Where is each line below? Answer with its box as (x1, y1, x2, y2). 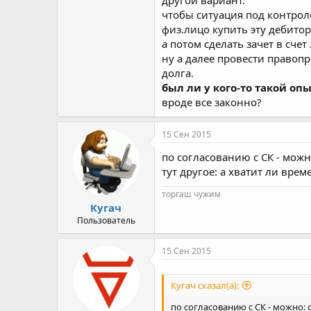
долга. (162, 65, 194, 80)
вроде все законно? (162, 94, 262, 109)
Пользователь (76, 215, 135, 226)
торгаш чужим (162, 187, 221, 200)
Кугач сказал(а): (171, 279, 239, 292)
